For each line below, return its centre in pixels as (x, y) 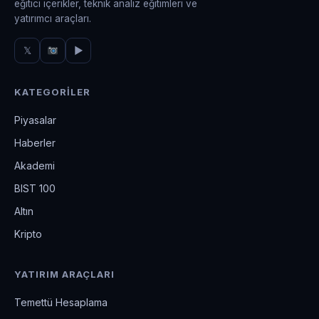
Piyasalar (35, 120)
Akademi (35, 165)
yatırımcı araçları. (53, 18)
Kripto (28, 234)
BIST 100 (35, 188)
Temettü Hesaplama (61, 302)
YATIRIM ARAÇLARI (64, 274)
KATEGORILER (52, 91)
